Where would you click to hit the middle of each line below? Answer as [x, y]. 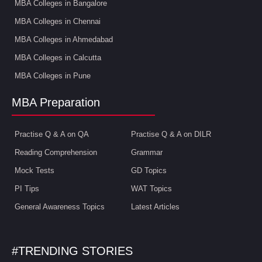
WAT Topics [151, 189]
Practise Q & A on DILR [171, 134]
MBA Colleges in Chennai [58, 21]
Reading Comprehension [56, 152]
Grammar [147, 152]
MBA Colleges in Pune [53, 76]
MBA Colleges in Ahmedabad [64, 39]
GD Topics [149, 170]
